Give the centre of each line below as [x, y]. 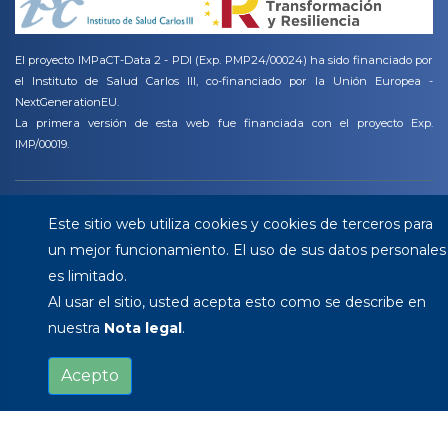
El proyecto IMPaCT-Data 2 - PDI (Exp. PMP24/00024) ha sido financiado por [224, 60]
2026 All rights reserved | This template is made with [244, 212]
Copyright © [56, 212]
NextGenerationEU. [67, 102]
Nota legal [143, 328]
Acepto [90, 375]
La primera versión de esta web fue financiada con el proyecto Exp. [224, 123]
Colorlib [68, 234]
